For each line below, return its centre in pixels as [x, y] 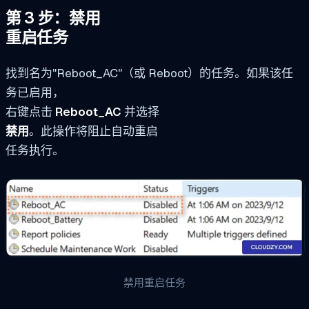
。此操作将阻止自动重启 [93, 131]
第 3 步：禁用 [53, 18]
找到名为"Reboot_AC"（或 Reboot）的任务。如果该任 [149, 73]
